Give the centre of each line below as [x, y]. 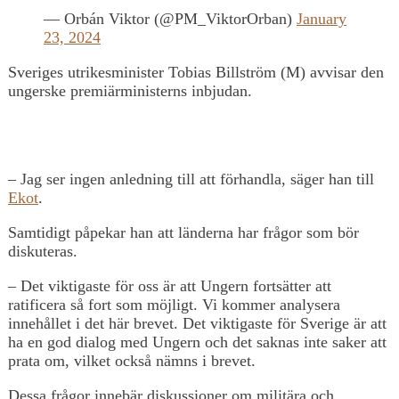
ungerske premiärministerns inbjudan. [130, 90]
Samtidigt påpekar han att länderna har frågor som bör [183, 232]
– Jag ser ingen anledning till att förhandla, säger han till [191, 179]
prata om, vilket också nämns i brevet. [132, 360]
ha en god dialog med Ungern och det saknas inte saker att [197, 342]
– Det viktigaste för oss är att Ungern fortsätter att [170, 285]
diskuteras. [43, 251]
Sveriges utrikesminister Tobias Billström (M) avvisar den [196, 72]
